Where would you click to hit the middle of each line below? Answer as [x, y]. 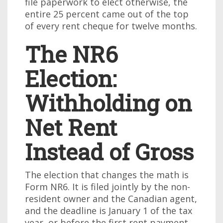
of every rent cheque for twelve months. [111, 26]
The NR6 [71, 54]
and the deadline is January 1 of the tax [109, 211]
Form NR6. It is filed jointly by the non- [108, 187]
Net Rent [71, 127]
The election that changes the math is [107, 175]
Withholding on [108, 103]
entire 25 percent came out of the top [107, 14]
